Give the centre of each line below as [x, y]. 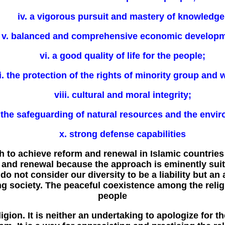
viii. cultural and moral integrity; [123, 95]
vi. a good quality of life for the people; [123, 56]
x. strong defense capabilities [123, 134]
